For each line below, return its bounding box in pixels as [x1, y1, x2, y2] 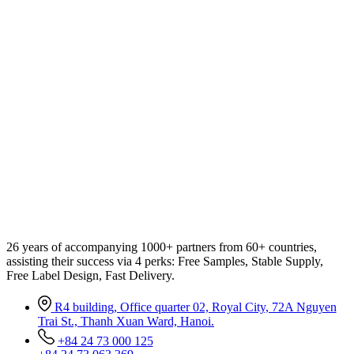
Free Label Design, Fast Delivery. [6, 269, 175, 283]
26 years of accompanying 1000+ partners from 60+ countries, [6, 240, 317, 254]
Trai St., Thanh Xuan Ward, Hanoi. [38, 314, 214, 328]
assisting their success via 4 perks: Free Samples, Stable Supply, [6, 254, 323, 269]
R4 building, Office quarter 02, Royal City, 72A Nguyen [54, 299, 337, 314]
